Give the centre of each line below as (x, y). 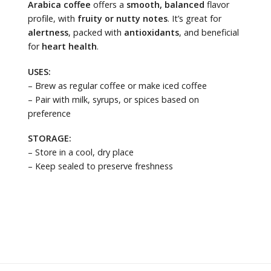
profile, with (53, 18)
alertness (48, 32)
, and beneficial (209, 32)
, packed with (96, 32)
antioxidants (152, 32)
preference (50, 113)
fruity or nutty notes (123, 18)
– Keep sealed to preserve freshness (101, 166)
